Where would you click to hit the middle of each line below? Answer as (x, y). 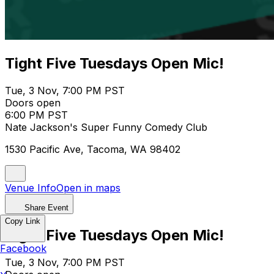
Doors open (33, 102)
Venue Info (31, 187)
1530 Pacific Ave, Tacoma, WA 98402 (93, 149)
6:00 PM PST (36, 115)
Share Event (46, 207)
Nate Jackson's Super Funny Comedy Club (106, 127)
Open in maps (88, 187)
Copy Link (23, 221)
